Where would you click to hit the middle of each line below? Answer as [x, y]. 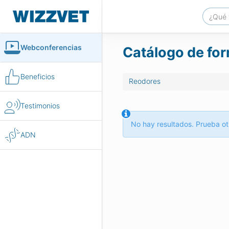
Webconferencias [51, 47]
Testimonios [40, 106]
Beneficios [38, 76]
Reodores [145, 81]
